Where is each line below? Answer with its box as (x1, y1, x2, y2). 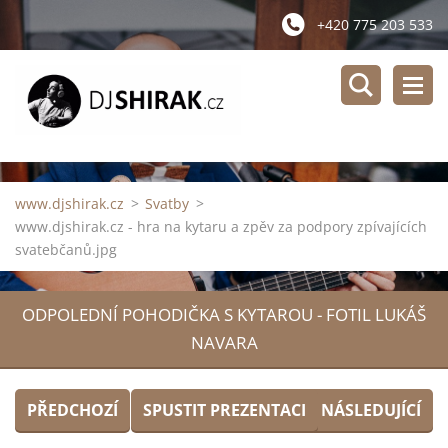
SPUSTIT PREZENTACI (142, 399, 306, 421)
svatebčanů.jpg (15, 240, 117, 259)
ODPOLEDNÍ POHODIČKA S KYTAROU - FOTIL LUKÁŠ (22, 303, 426, 326)
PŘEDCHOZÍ (27, 399, 118, 421)
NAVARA (190, 331, 258, 354)
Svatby (145, 194, 189, 213)
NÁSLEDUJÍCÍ (321, 399, 421, 421)
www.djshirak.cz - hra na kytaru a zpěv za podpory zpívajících (15, 217, 427, 236)
